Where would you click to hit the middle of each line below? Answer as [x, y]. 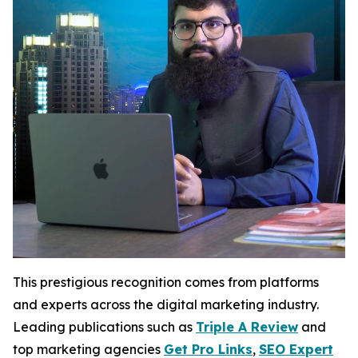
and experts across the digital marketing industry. [166, 304]
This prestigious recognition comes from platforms [166, 282]
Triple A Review [247, 327]
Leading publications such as [104, 327]
